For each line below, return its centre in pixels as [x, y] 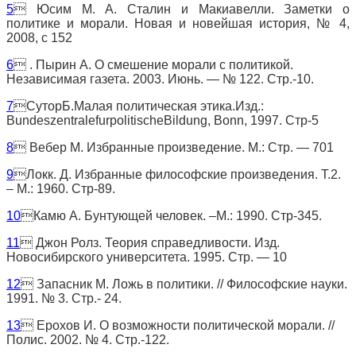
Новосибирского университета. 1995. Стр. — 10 [147, 257]
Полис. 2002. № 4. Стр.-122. [88, 339]
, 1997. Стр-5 [281, 120]
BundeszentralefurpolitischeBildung [107, 120]
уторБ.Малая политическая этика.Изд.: [150, 106]
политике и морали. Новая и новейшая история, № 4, [178, 23]
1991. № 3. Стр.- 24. [64, 298]
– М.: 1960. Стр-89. [61, 188]
